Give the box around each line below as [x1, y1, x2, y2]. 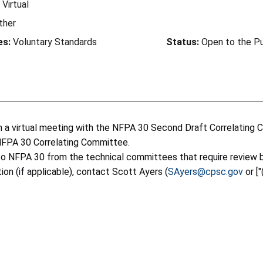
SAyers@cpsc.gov [168, 166, 243, 177]
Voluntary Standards [12, 36, 97, 48]
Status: [166, 36, 200, 48]
